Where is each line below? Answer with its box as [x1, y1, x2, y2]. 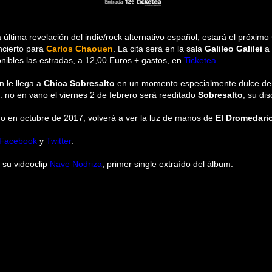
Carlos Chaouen [46, 44, 113, 53]
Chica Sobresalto [44, 78, 115, 88]
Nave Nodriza [50, 159, 102, 169]
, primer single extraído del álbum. [102, 159, 233, 169]
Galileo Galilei [205, 44, 262, 53]
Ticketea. [184, 55, 219, 65]
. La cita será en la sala [113, 44, 205, 53]
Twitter [46, 136, 71, 146]
